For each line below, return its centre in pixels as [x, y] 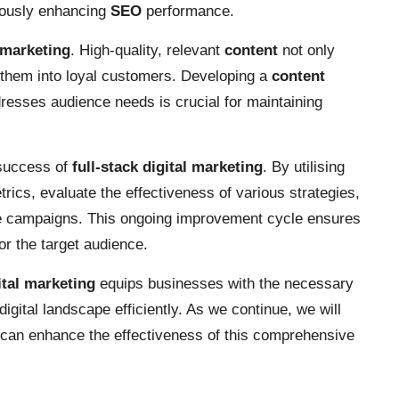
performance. [188, 11]
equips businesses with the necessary [224, 283]
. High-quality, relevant [147, 50]
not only [306, 50]
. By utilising [304, 167]
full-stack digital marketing [167, 167]
